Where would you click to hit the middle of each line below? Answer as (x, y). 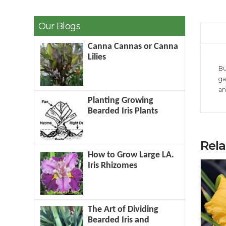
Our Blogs (59, 26)
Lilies (97, 57)
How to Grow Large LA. (131, 155)
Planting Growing (121, 101)
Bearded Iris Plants (123, 111)
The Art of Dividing (123, 209)
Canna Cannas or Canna (133, 46)
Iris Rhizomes (113, 166)
